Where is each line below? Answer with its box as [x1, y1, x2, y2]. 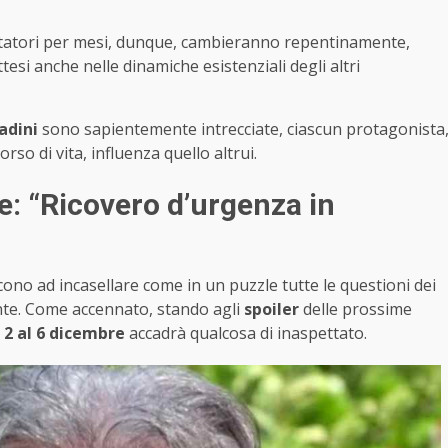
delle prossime [299, 298, 412, 321]
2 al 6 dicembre [4, 322, 125, 345]
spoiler [244, 298, 299, 321]
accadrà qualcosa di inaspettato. [125, 322, 367, 345]
